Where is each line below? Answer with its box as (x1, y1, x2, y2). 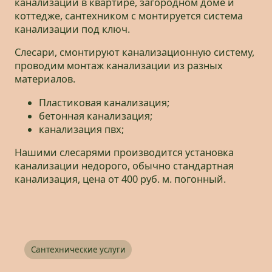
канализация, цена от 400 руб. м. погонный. (15, 172, 226, 186)
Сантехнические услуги (30, 243, 126, 255)
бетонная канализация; (39, 109, 152, 123)
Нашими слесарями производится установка (15, 146, 234, 160)
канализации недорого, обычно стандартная (15, 159, 234, 173)
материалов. (15, 72, 75, 86)
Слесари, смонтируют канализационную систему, (15, 46, 254, 59)
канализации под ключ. (15, 22, 130, 36)
